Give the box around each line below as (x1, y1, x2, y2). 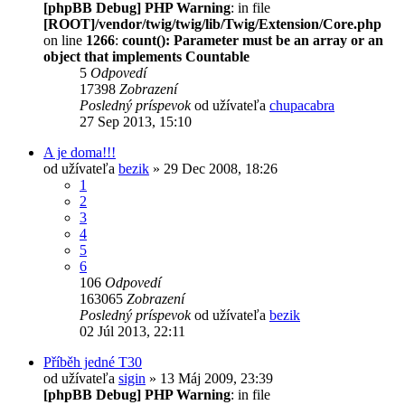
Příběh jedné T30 (43, 353, 142, 370)
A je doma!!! (43, 144, 116, 160)
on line (43, 32, 86, 48)
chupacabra (269, 97, 334, 113)
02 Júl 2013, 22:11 (80, 323, 185, 339)
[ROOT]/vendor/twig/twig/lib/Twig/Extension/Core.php (43, 15, 381, 32)
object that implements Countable (43, 48, 250, 64)
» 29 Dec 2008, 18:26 (149, 160, 278, 176)
